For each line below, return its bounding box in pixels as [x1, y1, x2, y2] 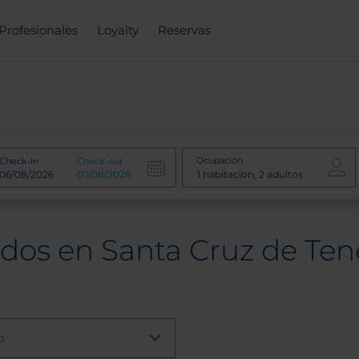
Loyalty [96, 22, 139, 38]
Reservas [157, 22, 211, 38]
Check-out [76, 155, 123, 167]
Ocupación [196, 155, 243, 166]
